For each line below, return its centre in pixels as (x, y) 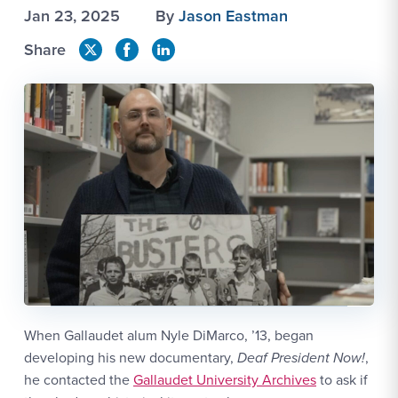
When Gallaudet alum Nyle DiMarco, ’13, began (169, 335)
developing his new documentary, (131, 357)
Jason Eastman (233, 16)
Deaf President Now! (301, 358)
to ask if (342, 379)
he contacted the (79, 379)
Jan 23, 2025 (72, 16)
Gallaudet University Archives (225, 379)
